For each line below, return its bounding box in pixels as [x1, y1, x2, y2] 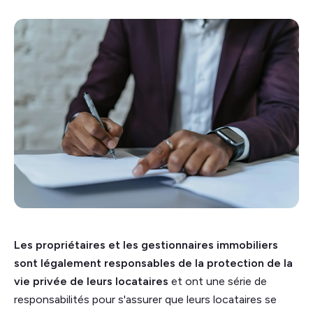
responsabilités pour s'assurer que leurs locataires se [14, 293, 277, 307]
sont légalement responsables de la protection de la [14, 256, 293, 270]
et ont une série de [168, 275, 267, 289]
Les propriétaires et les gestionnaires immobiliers [14, 238, 278, 252]
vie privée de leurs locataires [14, 275, 168, 289]
